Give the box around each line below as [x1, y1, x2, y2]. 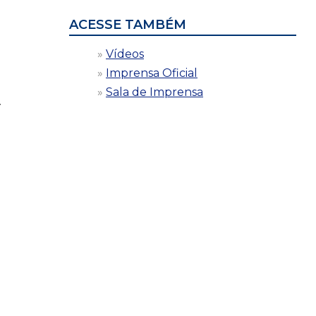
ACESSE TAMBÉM [69, 16, 186, 32]
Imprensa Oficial [106, 66, 197, 80]
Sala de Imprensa [106, 85, 203, 99]
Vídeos [106, 47, 144, 61]
